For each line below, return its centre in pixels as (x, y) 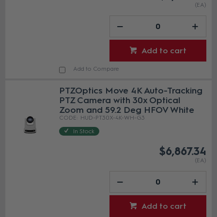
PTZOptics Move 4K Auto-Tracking (131, 90)
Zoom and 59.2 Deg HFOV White (127, 110)
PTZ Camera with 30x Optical (120, 100)
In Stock (84, 131)
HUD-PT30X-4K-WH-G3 (113, 117)
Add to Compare (96, 69)
